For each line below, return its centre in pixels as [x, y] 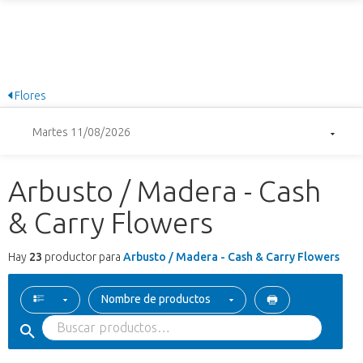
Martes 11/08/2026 [81, 132]
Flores [29, 95]
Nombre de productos [156, 299]
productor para [83, 257]
